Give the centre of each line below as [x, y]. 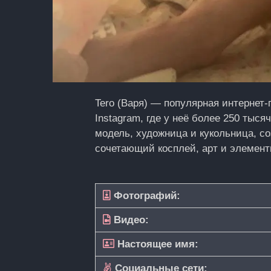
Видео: [130, 220]
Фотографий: [145, 196]
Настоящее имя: [156, 244]
